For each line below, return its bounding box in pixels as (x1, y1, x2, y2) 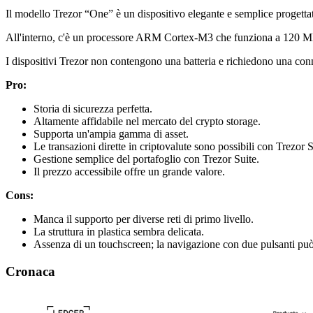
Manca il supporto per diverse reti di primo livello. (34, 212, 254, 225)
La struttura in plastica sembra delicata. (34, 225, 204, 238)
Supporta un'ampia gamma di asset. (34, 127, 189, 140)
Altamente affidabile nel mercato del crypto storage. (34, 115, 261, 127)
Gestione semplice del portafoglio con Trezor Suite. (34, 152, 259, 165)
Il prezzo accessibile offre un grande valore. (34, 165, 225, 177)
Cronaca (6, 263, 55, 279)
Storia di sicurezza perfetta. (34, 102, 152, 115)
